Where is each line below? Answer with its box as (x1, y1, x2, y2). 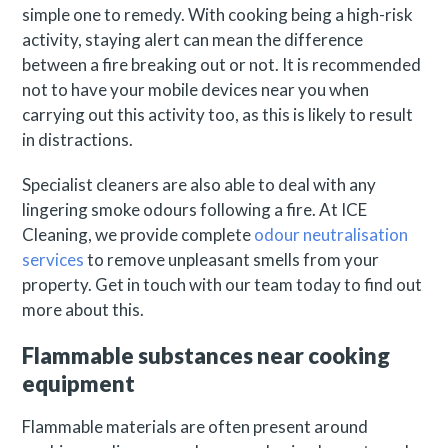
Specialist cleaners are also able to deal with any (22, 173, 377, 195)
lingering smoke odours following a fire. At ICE (22, 198, 368, 220)
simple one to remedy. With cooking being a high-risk (22, 3, 414, 25)
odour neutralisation (254, 223, 409, 245)
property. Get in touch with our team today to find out (22, 273, 423, 295)
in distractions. (22, 128, 137, 150)
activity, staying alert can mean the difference (22, 28, 364, 50)
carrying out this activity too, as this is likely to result (22, 103, 414, 125)
